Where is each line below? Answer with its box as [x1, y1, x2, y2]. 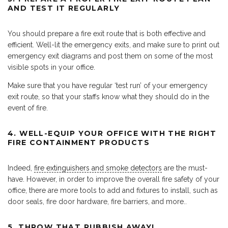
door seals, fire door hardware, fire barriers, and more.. [8, 197, 187, 206]
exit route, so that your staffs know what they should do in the [8, 93, 209, 101]
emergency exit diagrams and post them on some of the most [8, 52, 213, 61]
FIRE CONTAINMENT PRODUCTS [8, 138, 150, 148]
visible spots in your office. [8, 63, 95, 72]
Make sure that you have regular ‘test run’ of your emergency [8, 81, 208, 90]
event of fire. [8, 104, 48, 112]
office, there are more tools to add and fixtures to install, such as [8, 186, 218, 195]
